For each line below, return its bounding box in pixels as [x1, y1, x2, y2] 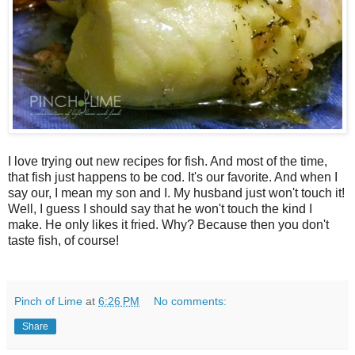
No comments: [154, 294, 227, 307]
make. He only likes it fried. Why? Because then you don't [8, 217, 329, 231]
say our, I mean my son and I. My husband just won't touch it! [8, 185, 345, 200]
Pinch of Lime [14, 294, 82, 307]
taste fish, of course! [8, 233, 119, 247]
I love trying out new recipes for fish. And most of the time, [8, 154, 327, 168]
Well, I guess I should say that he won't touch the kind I [8, 201, 312, 216]
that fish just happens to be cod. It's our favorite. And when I [8, 170, 338, 184]
